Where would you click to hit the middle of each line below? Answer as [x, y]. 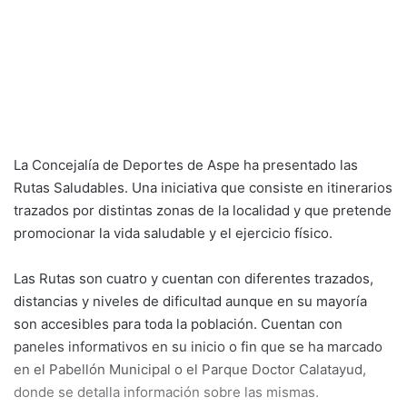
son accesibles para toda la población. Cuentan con [178, 324]
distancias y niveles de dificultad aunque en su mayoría [190, 302]
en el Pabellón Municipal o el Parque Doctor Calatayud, [190, 370]
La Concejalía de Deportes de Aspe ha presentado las [186, 165]
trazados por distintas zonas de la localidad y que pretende [203, 211]
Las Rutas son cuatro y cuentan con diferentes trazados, [194, 279]
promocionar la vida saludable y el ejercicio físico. [173, 233]
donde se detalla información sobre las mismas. [166, 392]
